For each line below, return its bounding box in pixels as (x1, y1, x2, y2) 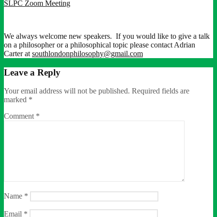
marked (4, 95, 29, 104)
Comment (4, 112, 36, 121)
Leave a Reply (4, 67, 61, 77)
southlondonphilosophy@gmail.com (32, 49, 143, 58)
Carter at (4, 49, 32, 58)
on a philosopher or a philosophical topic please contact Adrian (4, 40, 195, 49)
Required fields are (132, 87, 189, 95)
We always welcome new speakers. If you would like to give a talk (4, 31, 210, 40)
